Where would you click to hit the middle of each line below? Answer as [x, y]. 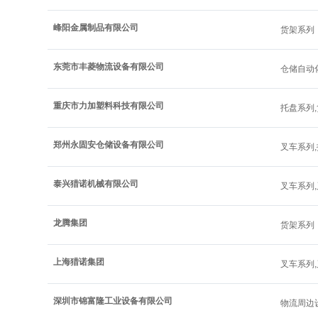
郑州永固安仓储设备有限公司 [109, 145]
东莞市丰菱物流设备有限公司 [109, 67]
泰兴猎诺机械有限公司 [96, 184]
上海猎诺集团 [79, 262]
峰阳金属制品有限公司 [96, 28]
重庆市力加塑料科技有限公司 [109, 106]
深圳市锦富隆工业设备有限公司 [113, 301]
